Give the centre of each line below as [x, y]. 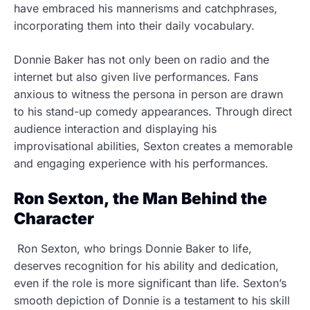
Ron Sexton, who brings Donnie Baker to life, [133, 248]
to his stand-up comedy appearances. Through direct [153, 111]
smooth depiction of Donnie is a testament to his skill [152, 300]
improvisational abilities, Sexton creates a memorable [153, 146]
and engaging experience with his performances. [143, 163]
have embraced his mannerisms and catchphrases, [146, 8]
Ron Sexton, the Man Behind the [140, 199]
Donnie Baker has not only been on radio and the [142, 60]
